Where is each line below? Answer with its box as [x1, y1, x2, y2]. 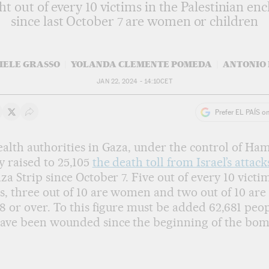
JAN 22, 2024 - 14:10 [97, 77, 161, 85]
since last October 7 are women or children [11, 13, 258, 29]
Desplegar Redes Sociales [29, 110, 136, 122]
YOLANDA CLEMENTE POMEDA [71, 59, 212, 70]
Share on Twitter [11, 110, 79, 122]
